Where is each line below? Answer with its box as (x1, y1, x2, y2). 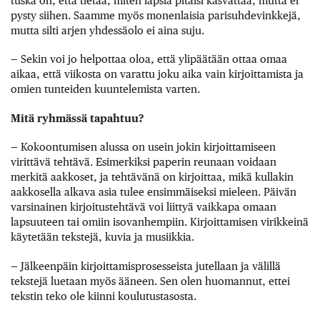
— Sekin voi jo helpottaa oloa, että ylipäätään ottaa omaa (11, 53, 287, 66)
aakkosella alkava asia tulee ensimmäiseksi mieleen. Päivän (11, 186, 296, 199)
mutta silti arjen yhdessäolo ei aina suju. (11, 24, 204, 36)
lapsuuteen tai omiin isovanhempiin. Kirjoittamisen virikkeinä (11, 216, 309, 229)
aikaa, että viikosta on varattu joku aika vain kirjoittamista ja (11, 68, 304, 81)
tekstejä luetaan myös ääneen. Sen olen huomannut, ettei (11, 274, 290, 287)
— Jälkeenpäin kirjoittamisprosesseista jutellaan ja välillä (11, 259, 281, 272)
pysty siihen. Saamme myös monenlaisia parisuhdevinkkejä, (11, 9, 301, 21)
